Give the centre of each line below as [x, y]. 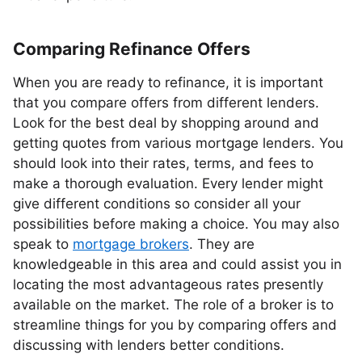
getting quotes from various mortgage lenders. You [178, 143]
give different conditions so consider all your [157, 204]
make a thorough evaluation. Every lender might [168, 183]
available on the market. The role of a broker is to [173, 305]
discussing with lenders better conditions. [149, 345]
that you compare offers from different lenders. [166, 103]
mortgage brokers [131, 244]
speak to [43, 244]
